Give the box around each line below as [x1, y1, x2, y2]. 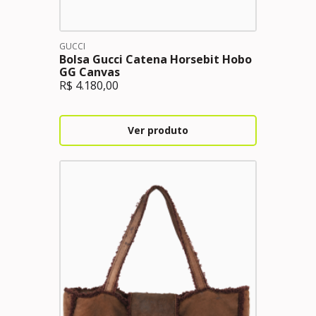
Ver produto [128, 123, 188, 137]
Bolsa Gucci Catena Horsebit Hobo [59, 51, 252, 67]
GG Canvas [59, 64, 120, 80]
